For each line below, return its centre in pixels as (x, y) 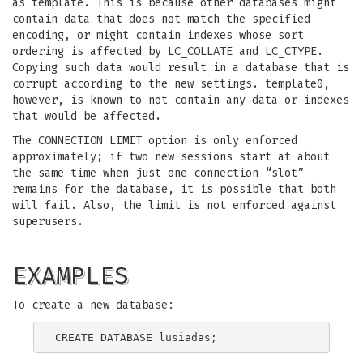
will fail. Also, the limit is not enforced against (174, 205)
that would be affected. (87, 116)
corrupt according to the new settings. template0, (171, 84)
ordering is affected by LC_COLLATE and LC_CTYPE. (168, 51)
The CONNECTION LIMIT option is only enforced (155, 141)
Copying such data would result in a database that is (181, 68)
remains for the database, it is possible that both (174, 189)
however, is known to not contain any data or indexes (181, 100)
